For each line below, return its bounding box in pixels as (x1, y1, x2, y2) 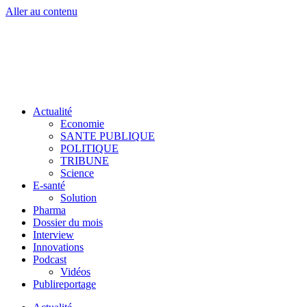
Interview (33, 229, 74, 241)
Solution (60, 192, 97, 204)
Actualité (33, 106, 72, 117)
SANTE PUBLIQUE (60, 130, 155, 142)
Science (60, 167, 94, 179)
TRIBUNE (60, 155, 109, 167)
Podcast (33, 254, 66, 265)
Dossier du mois (33, 217, 103, 228)
